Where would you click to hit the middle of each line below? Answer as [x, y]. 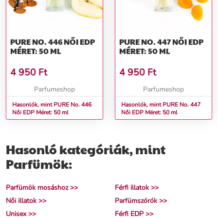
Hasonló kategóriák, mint [86, 149]
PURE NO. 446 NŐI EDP [37, 42]
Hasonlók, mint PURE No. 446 [52, 105]
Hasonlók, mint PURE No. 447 [161, 105]
